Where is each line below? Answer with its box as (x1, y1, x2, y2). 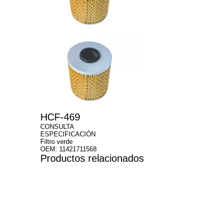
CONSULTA (40, 123, 74, 131)
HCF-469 (40, 111, 80, 123)
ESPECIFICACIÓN (40, 130, 96, 138)
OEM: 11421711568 (40, 145, 97, 153)
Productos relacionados (40, 153, 144, 164)
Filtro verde (40, 138, 73, 146)
